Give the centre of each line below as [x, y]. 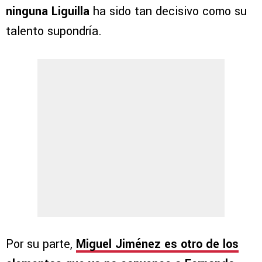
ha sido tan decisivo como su [170, 12]
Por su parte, [41, 244]
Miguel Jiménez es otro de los [157, 244]
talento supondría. [54, 32]
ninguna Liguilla [49, 12]
